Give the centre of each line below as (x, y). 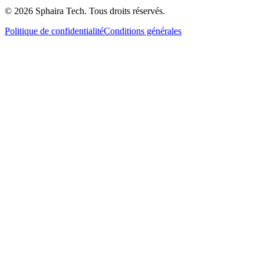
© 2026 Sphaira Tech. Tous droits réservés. (85, 11)
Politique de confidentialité (54, 31)
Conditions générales (143, 31)
